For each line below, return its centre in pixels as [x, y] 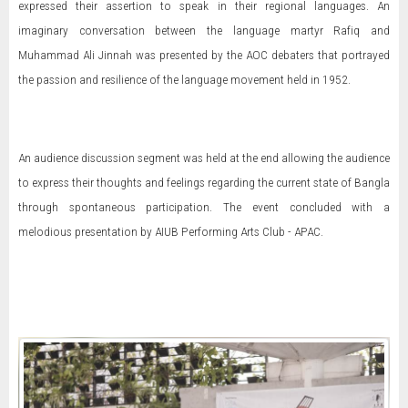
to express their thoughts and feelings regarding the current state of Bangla [204, 183]
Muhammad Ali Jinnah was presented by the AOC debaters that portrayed [204, 55]
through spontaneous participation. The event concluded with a [204, 207]
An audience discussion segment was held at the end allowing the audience [204, 158]
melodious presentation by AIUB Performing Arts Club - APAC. [171, 232]
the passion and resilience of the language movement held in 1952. [184, 80]
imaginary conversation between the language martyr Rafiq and [204, 31]
